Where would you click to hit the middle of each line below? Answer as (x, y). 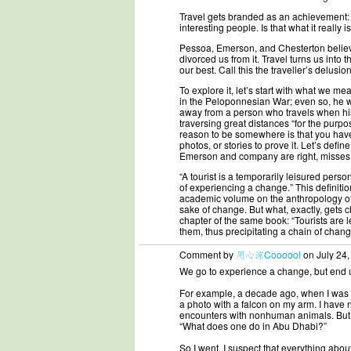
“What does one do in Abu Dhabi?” (253, 326)
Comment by (208, 254)
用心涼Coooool (268, 254)
